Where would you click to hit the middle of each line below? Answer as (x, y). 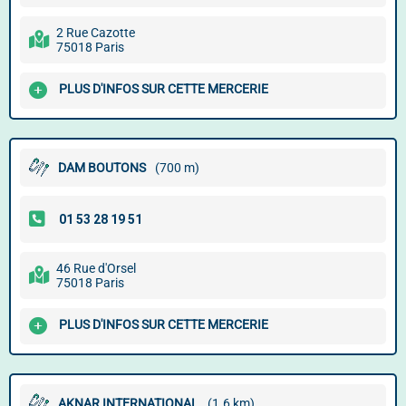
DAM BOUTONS (102, 168)
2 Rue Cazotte (96, 33)
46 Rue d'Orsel (96, 268)
